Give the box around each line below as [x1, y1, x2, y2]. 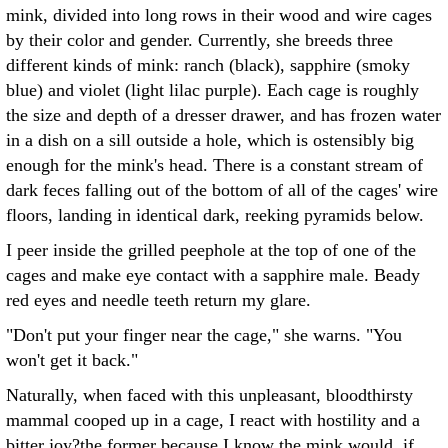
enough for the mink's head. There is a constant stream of [6, 155, 423, 175]
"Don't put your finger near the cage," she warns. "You [6, 325, 402, 345]
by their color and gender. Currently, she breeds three [6, 30, 393, 50]
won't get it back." [6, 350, 138, 370]
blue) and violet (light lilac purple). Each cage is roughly [6, 80, 419, 100]
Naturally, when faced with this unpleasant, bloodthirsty [6, 385, 413, 405]
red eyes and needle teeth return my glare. [6, 290, 311, 310]
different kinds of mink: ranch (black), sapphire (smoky [6, 55, 410, 75]
